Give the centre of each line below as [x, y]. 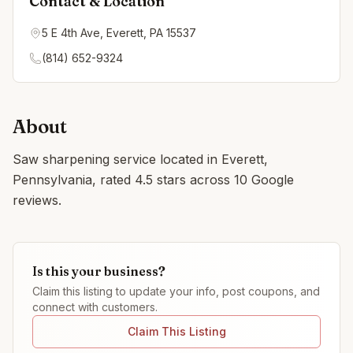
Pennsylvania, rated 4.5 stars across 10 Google [153, 180]
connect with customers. [95, 307]
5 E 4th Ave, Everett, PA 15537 [119, 33]
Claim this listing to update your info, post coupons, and [176, 291]
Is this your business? [99, 271]
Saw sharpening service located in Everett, [140, 159]
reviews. [37, 200]
